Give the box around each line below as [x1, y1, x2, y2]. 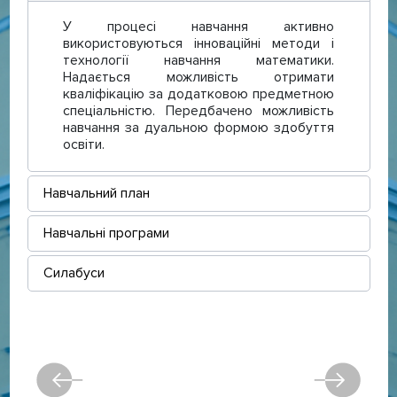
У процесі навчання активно [62, 19, 335, 35]
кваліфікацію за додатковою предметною [62, 86, 335, 103]
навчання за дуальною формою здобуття [62, 120, 335, 136]
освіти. [62, 136, 105, 153]
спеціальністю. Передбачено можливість [62, 103, 335, 120]
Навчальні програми [43, 225, 169, 242]
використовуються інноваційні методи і [62, 35, 335, 52]
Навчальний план [43, 185, 150, 202]
